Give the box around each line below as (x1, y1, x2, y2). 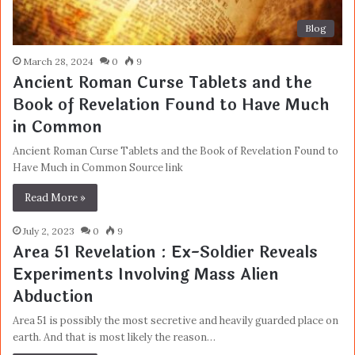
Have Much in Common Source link (13, 161, 183, 175)
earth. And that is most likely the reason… (13, 330, 216, 345)
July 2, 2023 (23, 225, 74, 238)
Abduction (13, 284, 94, 310)
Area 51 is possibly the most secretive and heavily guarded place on (13, 314, 338, 328)
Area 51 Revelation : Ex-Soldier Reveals (13, 240, 318, 265)
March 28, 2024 (23, 55, 94, 68)
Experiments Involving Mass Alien (13, 262, 279, 288)
